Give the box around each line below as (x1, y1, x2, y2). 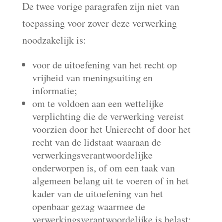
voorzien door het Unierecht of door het (32, 122, 191, 136)
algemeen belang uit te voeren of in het (32, 174, 189, 187)
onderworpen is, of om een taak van (32, 161, 175, 174)
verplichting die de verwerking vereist (32, 110, 184, 123)
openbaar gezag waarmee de (32, 200, 145, 213)
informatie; (32, 84, 77, 97)
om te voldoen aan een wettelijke (32, 97, 164, 110)
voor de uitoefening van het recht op (32, 58, 177, 71)
